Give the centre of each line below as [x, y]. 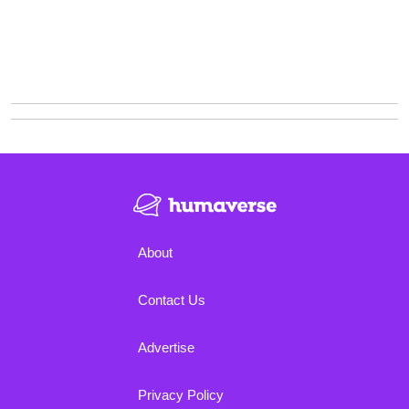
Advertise [166, 347]
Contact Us [172, 299]
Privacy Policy [181, 394]
